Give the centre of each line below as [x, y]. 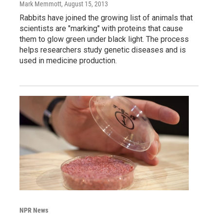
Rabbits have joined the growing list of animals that [106, 18]
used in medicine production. [68, 61]
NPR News [34, 210]
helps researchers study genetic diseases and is [103, 50]
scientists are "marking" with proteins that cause [101, 29]
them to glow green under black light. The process [104, 39]
